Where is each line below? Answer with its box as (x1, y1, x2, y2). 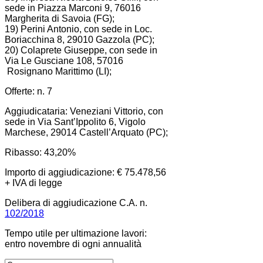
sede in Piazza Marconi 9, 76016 (5, 2, 141, 13)
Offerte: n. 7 (5, 86, 52, 96)
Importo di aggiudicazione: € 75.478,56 (5, 167, 166, 177)
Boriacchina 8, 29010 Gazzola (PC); (5, 34, 154, 45)
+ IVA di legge (5, 177, 62, 188)
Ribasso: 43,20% (5, 147, 76, 157)
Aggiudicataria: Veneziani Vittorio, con (5, 106, 163, 116)
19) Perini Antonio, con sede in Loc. (5, 23, 152, 34)
